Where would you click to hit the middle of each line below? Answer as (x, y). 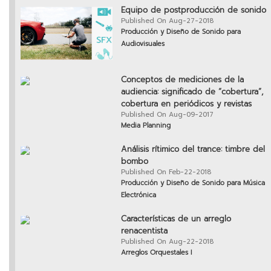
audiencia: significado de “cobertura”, (192, 92)
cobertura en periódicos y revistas (186, 104)
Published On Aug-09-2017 (167, 115)
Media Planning (146, 126)
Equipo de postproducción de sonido (194, 10)
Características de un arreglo (176, 219)
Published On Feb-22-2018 (166, 172)
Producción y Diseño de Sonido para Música (193, 183)
